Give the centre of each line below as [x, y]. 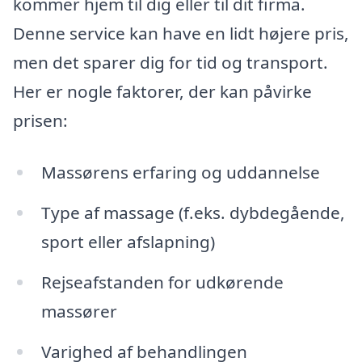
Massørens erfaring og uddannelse [180, 173]
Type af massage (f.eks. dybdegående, [193, 213]
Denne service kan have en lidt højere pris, [181, 34]
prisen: [40, 121]
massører [79, 311]
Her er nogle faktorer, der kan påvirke [162, 92]
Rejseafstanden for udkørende [162, 282]
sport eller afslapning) [128, 242]
